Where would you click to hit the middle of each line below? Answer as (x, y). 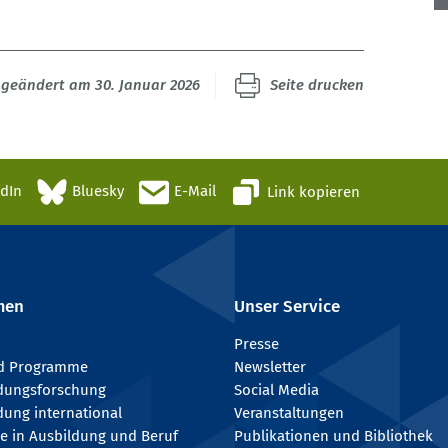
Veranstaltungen (289, 413)
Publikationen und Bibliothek (333, 436)
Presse (256, 344)
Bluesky (98, 191)
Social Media (276, 390)
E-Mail (195, 191)
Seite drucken (317, 85)
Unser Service (287, 307)
